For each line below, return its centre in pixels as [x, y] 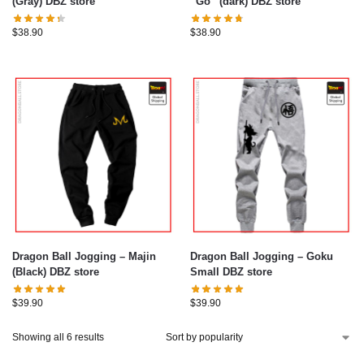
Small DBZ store [231, 272]
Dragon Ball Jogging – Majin [70, 257]
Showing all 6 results [58, 338]
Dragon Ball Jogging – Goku [248, 257]
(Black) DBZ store [56, 272]
